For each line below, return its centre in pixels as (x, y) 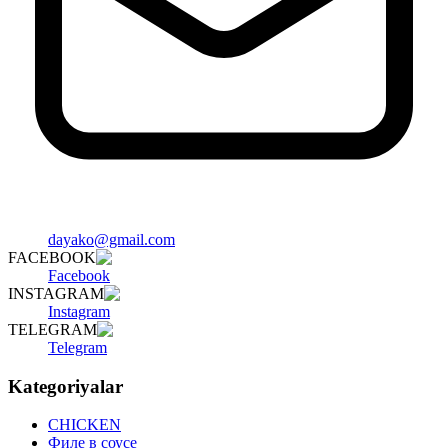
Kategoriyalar (65, 386)
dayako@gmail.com (111, 239)
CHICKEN (84, 425)
